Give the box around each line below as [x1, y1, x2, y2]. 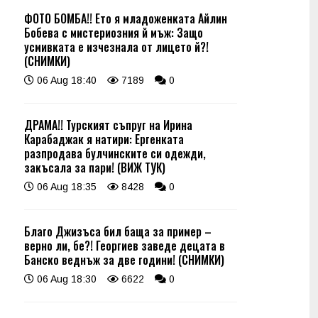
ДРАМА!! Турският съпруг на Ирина [24, 116, 192, 133]
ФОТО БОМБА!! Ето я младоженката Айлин [24, 10, 227, 27]
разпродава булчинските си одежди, [24, 145, 206, 162]
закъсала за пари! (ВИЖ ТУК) [24, 159, 165, 176]
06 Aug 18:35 [34, 181, 97, 192]
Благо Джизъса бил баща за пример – [24, 223, 212, 240]
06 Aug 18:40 [34, 75, 97, 86]
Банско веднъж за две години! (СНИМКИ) [24, 251, 224, 268]
